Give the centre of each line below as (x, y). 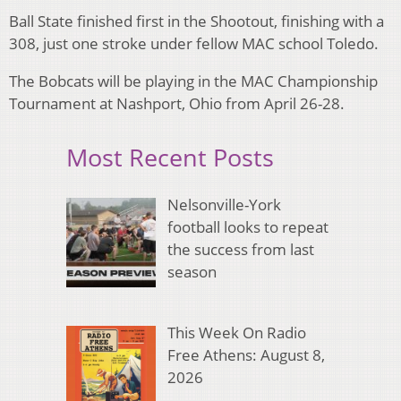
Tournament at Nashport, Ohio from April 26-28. (179, 104)
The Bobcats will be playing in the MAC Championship (193, 81)
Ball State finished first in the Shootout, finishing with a (196, 21)
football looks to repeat (247, 226)
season (192, 271)
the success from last (240, 249)
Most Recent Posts (170, 158)
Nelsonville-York (224, 204)
